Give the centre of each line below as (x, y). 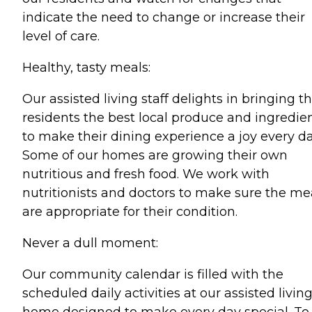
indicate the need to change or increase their (164, 17)
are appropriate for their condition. (130, 212)
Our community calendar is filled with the (153, 274)
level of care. (61, 36)
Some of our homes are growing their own (155, 155)
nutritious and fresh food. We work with (146, 174)
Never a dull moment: (90, 243)
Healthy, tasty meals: (86, 68)
